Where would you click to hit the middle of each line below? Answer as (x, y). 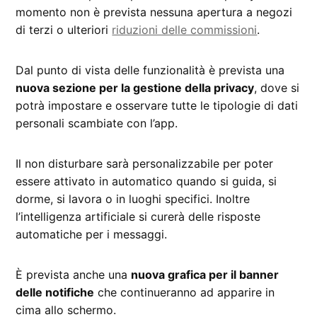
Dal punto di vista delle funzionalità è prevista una (150, 70)
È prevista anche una (74, 275)
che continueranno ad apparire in (185, 293)
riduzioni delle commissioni (185, 30)
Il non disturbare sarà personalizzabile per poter (145, 164)
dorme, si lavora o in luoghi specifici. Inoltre (133, 199)
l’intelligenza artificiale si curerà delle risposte (138, 217)
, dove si (277, 88)
